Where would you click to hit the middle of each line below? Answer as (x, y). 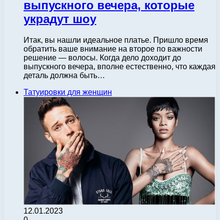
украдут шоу (60, 19)
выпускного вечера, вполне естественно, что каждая (120, 66)
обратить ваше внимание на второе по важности (113, 49)
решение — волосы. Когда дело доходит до (102, 57)
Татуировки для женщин (68, 92)
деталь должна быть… (64, 75)
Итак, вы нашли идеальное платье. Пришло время (116, 40)
